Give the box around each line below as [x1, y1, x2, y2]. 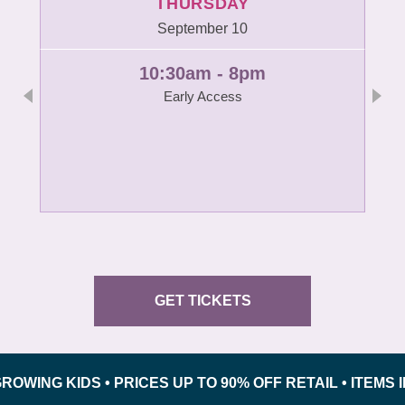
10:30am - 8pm [139, 63, 266, 84]
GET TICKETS [154, 293, 251, 309]
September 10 [157, 21, 248, 37]
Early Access [163, 89, 242, 105]
